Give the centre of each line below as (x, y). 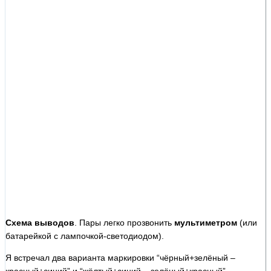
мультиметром (206, 222)
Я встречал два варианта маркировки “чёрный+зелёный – (120, 257)
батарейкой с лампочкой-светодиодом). (85, 236)
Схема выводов (40, 222)
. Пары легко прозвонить (124, 222)
